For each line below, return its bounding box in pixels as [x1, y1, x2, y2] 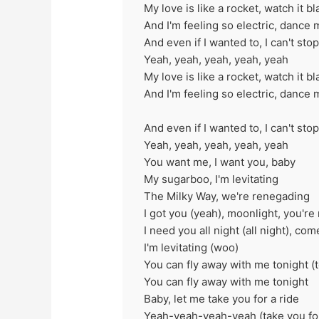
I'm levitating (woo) [144, 240, 239, 254]
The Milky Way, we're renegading [144, 189, 310, 203]
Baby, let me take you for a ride [144, 291, 300, 305]
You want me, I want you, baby [144, 155, 296, 169]
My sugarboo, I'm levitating [144, 172, 279, 186]
